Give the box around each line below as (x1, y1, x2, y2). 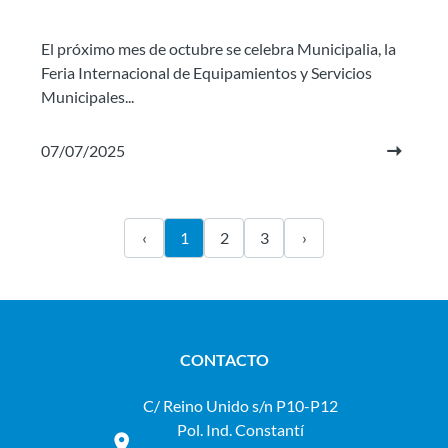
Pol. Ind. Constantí (177, 420, 304, 439)
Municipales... (41, 87, 134, 106)
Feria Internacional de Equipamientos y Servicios (41, 63, 372, 82)
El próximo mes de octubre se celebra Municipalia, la (41, 39, 396, 58)
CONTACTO (179, 350, 269, 369)
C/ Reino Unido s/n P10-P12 (143, 396, 338, 415)
